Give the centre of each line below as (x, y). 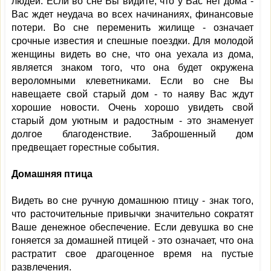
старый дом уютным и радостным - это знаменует (132, 121)
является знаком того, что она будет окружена (132, 67)
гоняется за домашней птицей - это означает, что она (132, 240)
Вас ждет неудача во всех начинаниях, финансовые (132, 14)
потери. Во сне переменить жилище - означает (132, 28)
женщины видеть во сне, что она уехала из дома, (132, 54)
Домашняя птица (52, 174)
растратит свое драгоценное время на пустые (132, 254)
